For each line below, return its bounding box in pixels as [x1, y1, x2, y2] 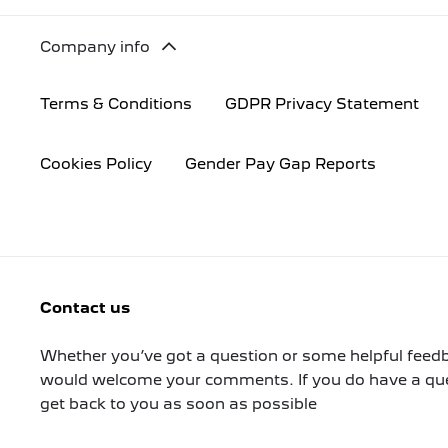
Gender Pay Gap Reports [185, 155, 376, 174]
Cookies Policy [40, 155, 152, 174]
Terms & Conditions [40, 95, 192, 114]
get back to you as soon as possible [40, 394, 317, 413]
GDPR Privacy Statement [225, 95, 419, 114]
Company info [40, 37, 150, 56]
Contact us [40, 298, 130, 317]
